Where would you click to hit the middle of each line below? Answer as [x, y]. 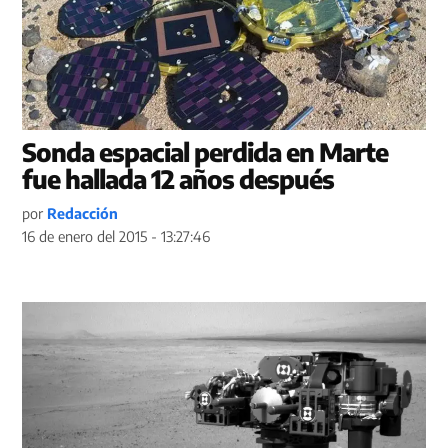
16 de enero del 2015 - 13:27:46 [116, 235]
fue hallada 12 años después [178, 178]
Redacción [83, 212]
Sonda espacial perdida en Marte [205, 151]
